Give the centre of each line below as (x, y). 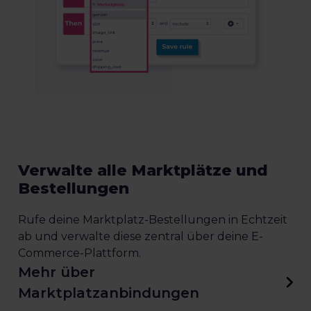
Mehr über (57, 272)
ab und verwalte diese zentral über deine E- (141, 237)
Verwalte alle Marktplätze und (143, 171)
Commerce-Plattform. (79, 253)
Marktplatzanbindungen (109, 293)
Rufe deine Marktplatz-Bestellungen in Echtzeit (153, 220)
